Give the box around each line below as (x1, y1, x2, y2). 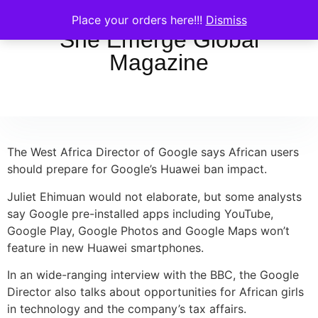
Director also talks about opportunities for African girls (7, 285, 304, 300)
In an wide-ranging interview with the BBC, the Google (7, 268, 299, 283)
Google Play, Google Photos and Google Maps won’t (7, 223, 290, 238)
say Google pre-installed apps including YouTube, (7, 206, 273, 221)
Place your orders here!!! (71, 13, 206, 27)
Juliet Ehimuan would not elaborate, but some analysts (7, 189, 302, 204)
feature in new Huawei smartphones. (7, 240, 204, 255)
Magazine (109, 50, 209, 75)
